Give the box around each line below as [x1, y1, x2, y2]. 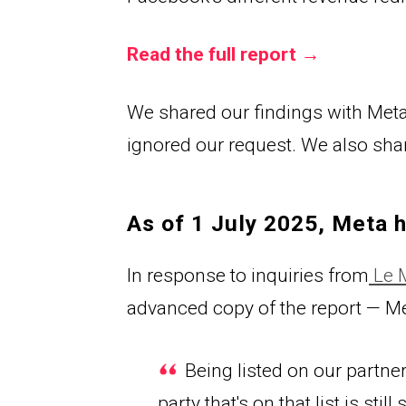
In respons [127, 264, 216, 286]
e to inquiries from [216, 264, 369, 286]
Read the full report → [127, 43, 320, 66]
